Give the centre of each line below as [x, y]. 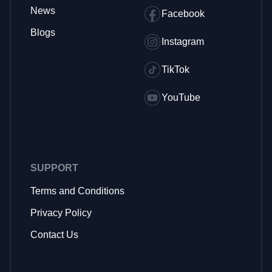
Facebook [183, 14]
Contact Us [54, 235]
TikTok [175, 70]
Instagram [183, 42]
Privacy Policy [61, 213]
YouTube [181, 97]
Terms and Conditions [77, 191]
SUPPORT [54, 168]
